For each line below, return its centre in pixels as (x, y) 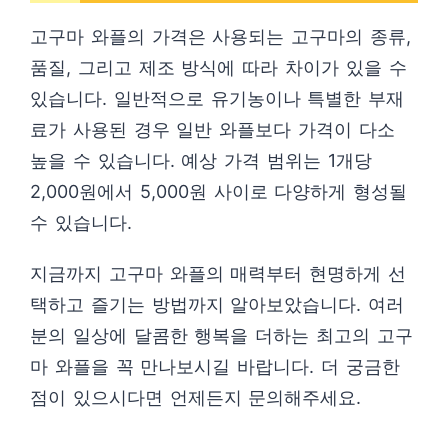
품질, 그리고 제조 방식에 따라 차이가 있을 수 (218, 67)
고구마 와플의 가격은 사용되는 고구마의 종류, (220, 36)
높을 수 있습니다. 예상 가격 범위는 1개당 (201, 160)
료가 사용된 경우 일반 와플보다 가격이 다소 (212, 129)
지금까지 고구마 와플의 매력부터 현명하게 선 (218, 273)
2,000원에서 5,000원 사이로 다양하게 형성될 (219, 191)
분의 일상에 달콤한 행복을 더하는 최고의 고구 (221, 335)
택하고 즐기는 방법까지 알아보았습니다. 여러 (217, 304)
